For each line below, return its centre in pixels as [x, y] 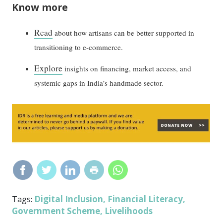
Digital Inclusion [69, 199]
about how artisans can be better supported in [124, 32]
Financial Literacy [145, 199]
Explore [49, 68]
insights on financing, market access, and [127, 68]
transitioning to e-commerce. [80, 47]
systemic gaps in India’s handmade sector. [99, 83]
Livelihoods [129, 211]
